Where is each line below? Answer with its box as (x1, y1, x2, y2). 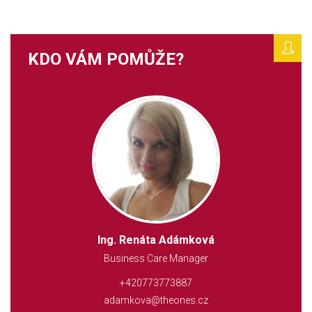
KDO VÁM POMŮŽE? (28, 49, 184, 69)
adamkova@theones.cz (104, 295, 208, 306)
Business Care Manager (104, 253, 208, 264)
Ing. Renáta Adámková (97, 233, 214, 247)
